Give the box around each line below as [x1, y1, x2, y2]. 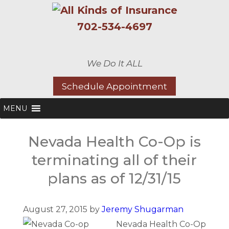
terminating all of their [32, 151, 197, 169]
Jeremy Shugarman [101, 204, 184, 215]
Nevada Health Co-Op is [28, 132, 201, 150]
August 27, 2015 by [22, 204, 102, 215]
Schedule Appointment [62, 81, 167, 91]
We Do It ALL [86, 58, 143, 68]
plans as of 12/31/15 [48, 169, 181, 187]
